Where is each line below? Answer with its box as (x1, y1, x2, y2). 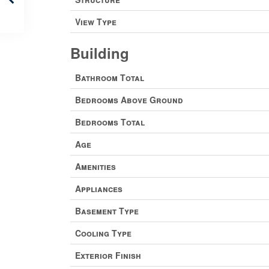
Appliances (75, 182, 122, 195)
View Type (75, 15, 116, 28)
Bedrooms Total (75, 115, 145, 128)
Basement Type (75, 204, 139, 217)
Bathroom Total (75, 71, 144, 83)
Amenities (75, 160, 116, 172)
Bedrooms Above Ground (75, 93, 183, 106)
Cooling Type (75, 226, 131, 239)
